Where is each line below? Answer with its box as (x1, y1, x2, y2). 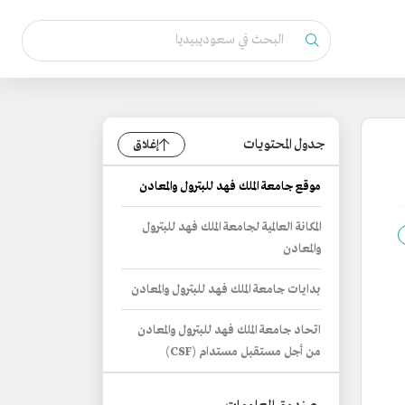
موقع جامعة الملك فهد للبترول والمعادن (139, 179, 321, 194)
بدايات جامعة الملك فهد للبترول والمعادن (131, 282, 321, 297)
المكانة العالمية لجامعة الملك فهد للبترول (142, 220, 321, 235)
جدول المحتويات (243, 136, 325, 154)
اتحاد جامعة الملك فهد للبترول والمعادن (137, 323, 321, 338)
